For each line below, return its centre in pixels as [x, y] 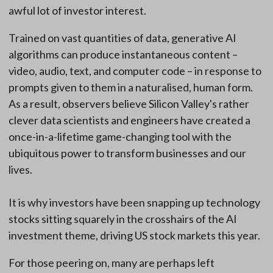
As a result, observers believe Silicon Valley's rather [129, 104]
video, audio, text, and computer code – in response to [135, 71]
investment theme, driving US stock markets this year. [134, 236]
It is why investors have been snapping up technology [134, 203]
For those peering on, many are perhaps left [111, 263]
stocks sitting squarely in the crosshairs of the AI [122, 219]
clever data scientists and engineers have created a [129, 120]
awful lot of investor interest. [77, 11]
